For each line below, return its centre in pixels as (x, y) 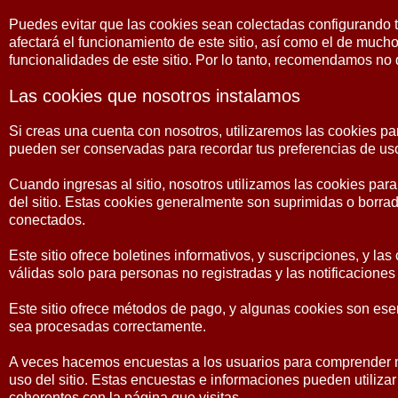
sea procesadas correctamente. (107, 326)
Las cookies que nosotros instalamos (155, 96)
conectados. (47, 220)
